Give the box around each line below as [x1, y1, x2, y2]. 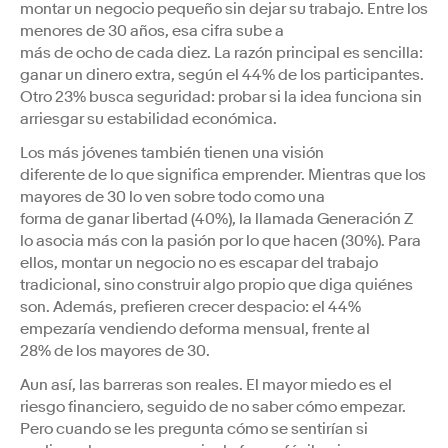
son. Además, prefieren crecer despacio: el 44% [20, 296, 361, 317]
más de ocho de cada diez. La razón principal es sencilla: [20, 42, 423, 63]
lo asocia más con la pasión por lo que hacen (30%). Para [20, 230, 421, 251]
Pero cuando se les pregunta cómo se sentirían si [20, 418, 368, 439]
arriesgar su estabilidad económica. [20, 108, 277, 129]
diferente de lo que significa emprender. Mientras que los [20, 164, 426, 185]
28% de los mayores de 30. [20, 340, 210, 361]
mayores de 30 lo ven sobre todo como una [20, 186, 325, 207]
